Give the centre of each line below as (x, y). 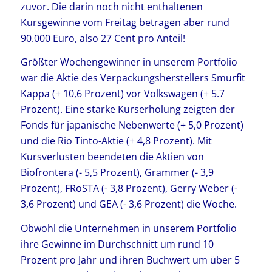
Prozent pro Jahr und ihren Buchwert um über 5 (130, 260)
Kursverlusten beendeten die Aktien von (112, 157)
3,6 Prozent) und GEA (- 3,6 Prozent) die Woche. (128, 204)
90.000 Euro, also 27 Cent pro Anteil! (103, 38)
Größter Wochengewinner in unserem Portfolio (129, 62)
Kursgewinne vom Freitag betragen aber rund (125, 22)
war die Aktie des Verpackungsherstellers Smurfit (133, 78)
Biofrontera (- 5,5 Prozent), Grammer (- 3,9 (117, 173)
